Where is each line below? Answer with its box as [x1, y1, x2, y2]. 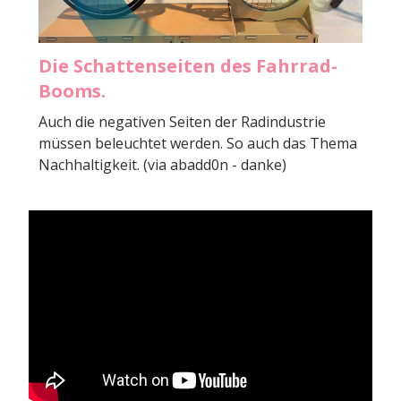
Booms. [38, 79, 106, 104]
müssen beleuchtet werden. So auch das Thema [38, 133, 357, 154]
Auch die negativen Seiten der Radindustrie [38, 112, 326, 132]
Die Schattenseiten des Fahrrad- [38, 54, 337, 79]
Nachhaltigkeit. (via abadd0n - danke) [38, 155, 286, 175]
